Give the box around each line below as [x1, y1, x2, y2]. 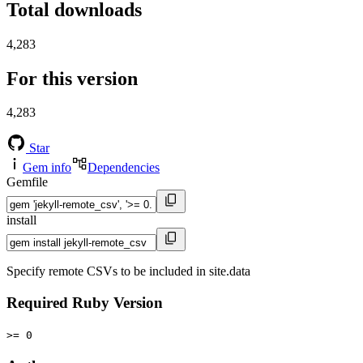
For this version [6, 67, 138, 89]
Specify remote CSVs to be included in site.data [6, 264, 250, 279]
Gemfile [6, 175, 48, 190]
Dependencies [88, 160, 160, 175]
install [6, 213, 36, 228]
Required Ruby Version [6, 294, 163, 312]
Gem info [23, 160, 71, 175]
